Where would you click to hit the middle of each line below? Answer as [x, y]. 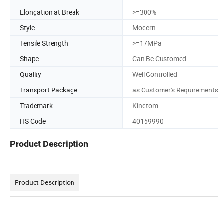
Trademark [36, 105]
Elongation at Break [50, 12]
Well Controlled [155, 74]
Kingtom [145, 105]
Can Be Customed [159, 58]
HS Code [33, 121]
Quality [31, 74]
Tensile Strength [44, 43]
